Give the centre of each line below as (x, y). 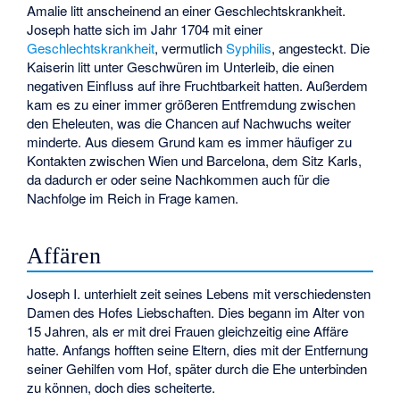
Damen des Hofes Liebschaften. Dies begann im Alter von (196, 312)
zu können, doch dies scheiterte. (121, 387)
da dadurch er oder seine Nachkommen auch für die (179, 179)
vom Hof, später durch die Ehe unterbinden (241, 369)
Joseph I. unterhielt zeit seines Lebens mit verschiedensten (199, 294)
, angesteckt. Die (321, 48)
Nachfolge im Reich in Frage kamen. (133, 198)
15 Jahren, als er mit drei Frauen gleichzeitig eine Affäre (188, 331)
